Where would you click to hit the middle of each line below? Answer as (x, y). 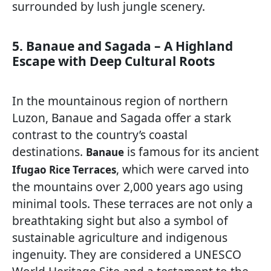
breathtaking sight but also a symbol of (120, 221)
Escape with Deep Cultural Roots (113, 61)
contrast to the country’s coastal (100, 135)
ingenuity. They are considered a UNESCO (127, 255)
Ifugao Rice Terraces (64, 170)
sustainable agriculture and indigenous (120, 238)
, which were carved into (183, 169)
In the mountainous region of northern (120, 101)
